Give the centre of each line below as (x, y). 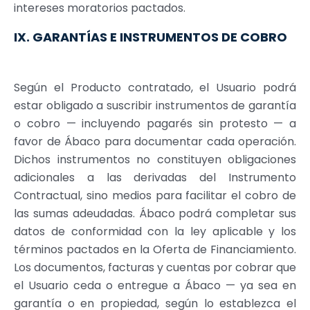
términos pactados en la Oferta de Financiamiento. (155, 249)
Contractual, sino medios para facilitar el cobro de (155, 195)
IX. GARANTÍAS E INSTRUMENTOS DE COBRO (151, 37)
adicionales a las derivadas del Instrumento (155, 177)
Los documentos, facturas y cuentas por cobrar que (155, 267)
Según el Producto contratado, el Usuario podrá (155, 87)
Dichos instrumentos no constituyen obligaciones (155, 159)
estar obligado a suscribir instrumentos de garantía (155, 105)
